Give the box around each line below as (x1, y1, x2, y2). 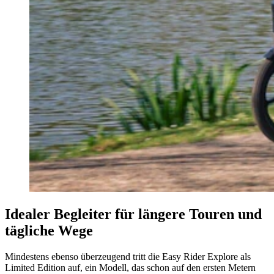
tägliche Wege (5, 223, 93, 239)
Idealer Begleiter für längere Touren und (5, 206, 262, 223)
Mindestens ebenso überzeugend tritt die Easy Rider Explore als (5, 251, 251, 262)
